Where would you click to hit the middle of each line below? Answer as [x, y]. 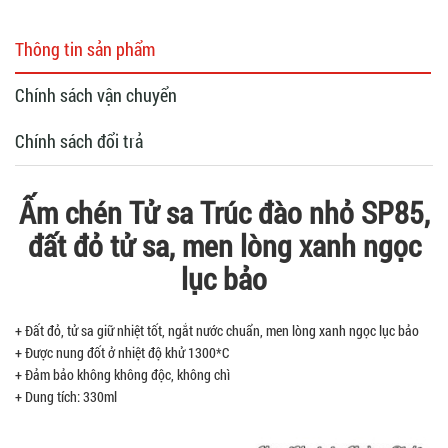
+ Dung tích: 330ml [66, 396]
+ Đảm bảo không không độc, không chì [122, 374]
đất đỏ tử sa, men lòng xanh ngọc [224, 245]
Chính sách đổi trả [79, 140]
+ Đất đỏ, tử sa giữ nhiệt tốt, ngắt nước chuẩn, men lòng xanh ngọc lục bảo [217, 330]
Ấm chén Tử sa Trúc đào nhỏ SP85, [224, 212]
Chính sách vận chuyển [96, 94]
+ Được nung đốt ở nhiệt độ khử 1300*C [122, 352]
